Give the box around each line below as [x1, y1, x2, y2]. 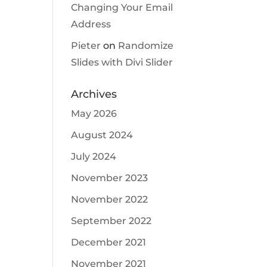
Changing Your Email [71, 2, 173, 13]
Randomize [118, 40, 174, 51]
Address [71, 18, 111, 30]
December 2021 [71, 237, 147, 248]
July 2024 [71, 151, 117, 162]
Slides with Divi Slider [71, 57, 173, 68]
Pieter [71, 40, 101, 51]
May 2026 [71, 108, 117, 119]
